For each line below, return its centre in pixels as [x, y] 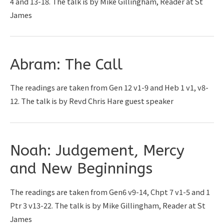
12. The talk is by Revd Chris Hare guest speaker [92, 101]
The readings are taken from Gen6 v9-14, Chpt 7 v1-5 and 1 [110, 191]
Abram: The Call [66, 64]
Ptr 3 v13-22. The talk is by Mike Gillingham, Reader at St [108, 205]
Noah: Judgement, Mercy [97, 151]
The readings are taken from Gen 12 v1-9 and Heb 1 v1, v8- [109, 87]
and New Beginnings [81, 169]
